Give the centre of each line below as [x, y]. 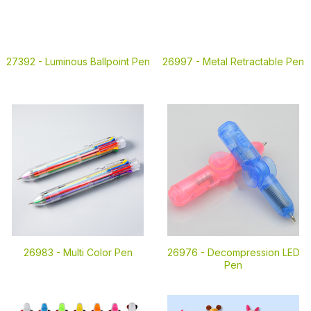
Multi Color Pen [98, 252]
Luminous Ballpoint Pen [97, 61]
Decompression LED [253, 252]
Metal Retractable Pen [253, 61]
